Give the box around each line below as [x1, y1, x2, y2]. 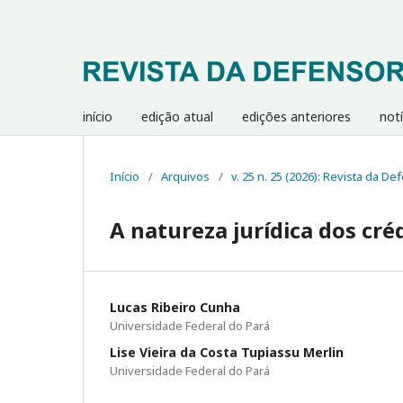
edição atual [141, 108, 213, 125]
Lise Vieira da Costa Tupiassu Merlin [110, 344, 344, 361]
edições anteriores [242, 108, 351, 125]
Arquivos [161, 168, 210, 184]
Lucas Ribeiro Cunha [110, 299, 240, 316]
